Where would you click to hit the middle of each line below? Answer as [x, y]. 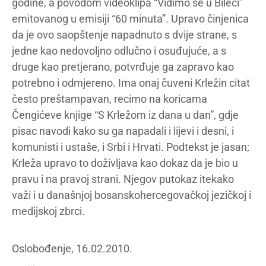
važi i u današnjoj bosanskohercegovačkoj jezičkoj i [132, 195]
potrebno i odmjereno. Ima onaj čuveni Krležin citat [131, 83]
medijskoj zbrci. [48, 211]
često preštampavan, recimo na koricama [110, 99]
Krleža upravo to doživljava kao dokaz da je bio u [125, 163]
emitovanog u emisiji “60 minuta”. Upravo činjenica [130, 19]
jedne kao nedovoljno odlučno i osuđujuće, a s [119, 51]
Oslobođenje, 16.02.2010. [72, 248]
